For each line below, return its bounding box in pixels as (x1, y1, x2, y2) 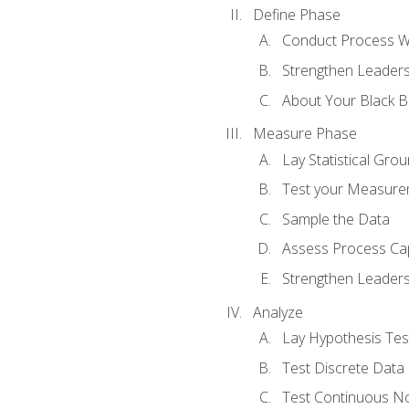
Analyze (252, 301, 303, 322)
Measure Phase (252, 123, 357, 144)
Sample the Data (281, 208, 390, 229)
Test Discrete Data (281, 357, 404, 378)
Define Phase (252, 5, 341, 26)
